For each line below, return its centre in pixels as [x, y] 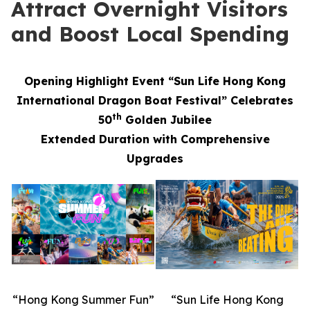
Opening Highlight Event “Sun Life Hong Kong [155, 81]
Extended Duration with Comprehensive [155, 139]
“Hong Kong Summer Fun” [83, 300]
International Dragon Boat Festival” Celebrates [155, 100]
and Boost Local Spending [150, 34]
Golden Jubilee [167, 120]
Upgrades [155, 158]
